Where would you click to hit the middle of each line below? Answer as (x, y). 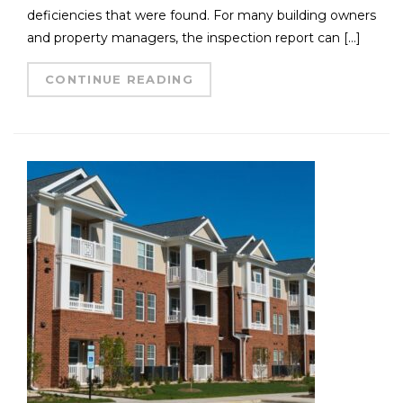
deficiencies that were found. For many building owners (201, 16)
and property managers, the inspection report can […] (194, 38)
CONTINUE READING (119, 80)
